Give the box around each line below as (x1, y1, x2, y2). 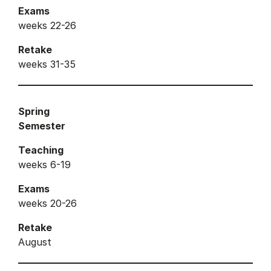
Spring (18, 105, 50, 117)
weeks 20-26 (18, 197, 80, 209)
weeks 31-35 (18, 57, 76, 70)
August (18, 235, 51, 248)
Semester (18, 119, 65, 132)
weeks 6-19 (18, 158, 71, 171)
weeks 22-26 (18, 19, 79, 31)
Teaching (18, 143, 64, 156)
